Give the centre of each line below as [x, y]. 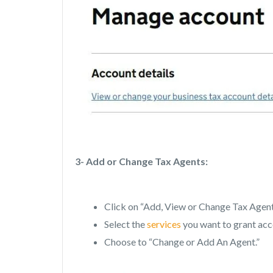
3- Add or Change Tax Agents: [141, 161]
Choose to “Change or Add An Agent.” [182, 241]
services [164, 224]
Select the [126, 224]
